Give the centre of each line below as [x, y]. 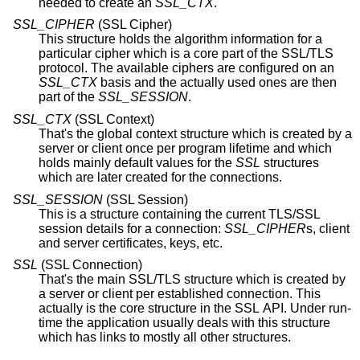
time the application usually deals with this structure [184, 323]
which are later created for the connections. [246, 177]
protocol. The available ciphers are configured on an [286, 68]
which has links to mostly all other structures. [165, 337]
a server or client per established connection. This [87, 294]
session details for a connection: [190, 228]
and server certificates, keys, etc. [162, 243]
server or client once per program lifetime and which [82, 148]
